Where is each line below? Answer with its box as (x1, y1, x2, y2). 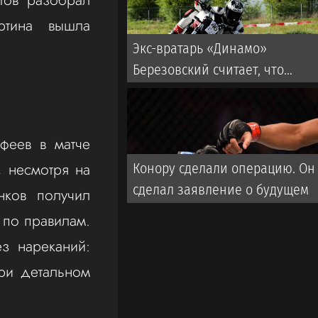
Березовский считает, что (133, 60, 285, 78)
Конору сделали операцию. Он (133, 159, 316, 177)
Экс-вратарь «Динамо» (133, 39, 268, 57)
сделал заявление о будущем (133, 180, 309, 198)
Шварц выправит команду (133, 82, 290, 99)
